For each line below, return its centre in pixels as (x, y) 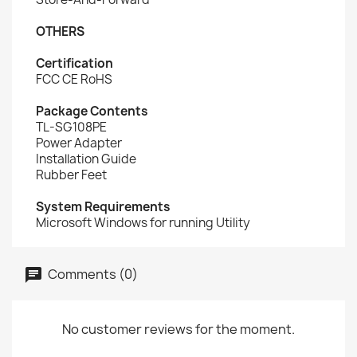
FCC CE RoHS (74, 79)
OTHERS (60, 31)
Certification (75, 63)
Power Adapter (79, 143)
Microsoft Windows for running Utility (143, 223)
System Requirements (103, 207)
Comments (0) (92, 274)
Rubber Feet (71, 175)
